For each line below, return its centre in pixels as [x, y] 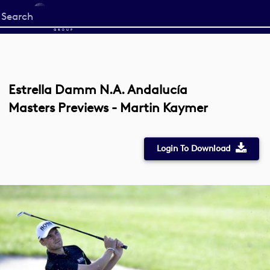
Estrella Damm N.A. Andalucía [98, 89]
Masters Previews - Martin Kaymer [108, 108]
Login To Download [193, 149]
